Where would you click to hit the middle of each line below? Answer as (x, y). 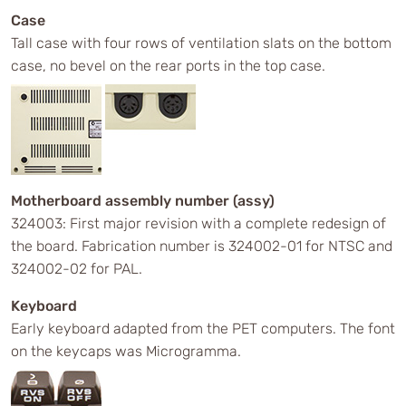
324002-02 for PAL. (77, 269)
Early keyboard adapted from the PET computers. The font (203, 329)
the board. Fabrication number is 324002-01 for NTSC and (202, 246)
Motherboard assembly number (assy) (143, 201)
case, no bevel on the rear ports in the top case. (168, 66)
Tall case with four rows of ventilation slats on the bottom (201, 43)
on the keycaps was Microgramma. (126, 351)
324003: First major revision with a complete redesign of (198, 223)
